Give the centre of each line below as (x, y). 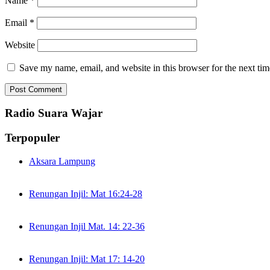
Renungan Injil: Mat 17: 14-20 (87, 259)
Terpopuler (32, 138)
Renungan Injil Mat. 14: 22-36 (87, 226)
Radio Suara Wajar (54, 113)
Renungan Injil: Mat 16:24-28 (86, 193)
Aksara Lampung (62, 161)
